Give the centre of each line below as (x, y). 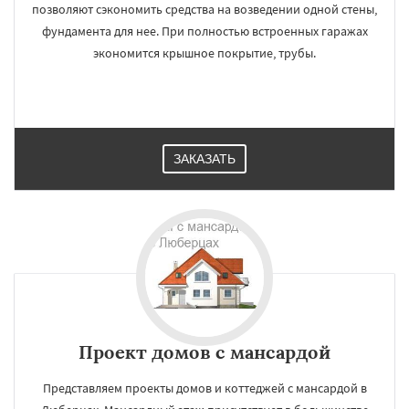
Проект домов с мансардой (204, 352)
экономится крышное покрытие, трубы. (204, 53)
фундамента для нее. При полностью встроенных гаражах (204, 31)
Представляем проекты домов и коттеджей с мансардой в (204, 388)
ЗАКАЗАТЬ (204, 159)
